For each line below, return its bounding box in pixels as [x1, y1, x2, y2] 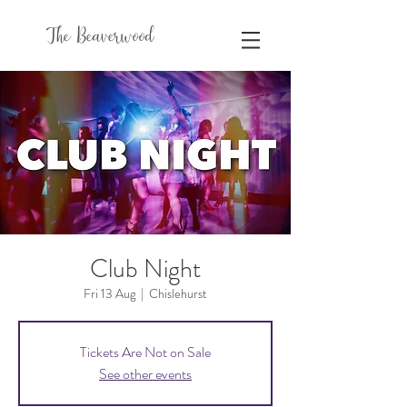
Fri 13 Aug [84, 284, 135, 303]
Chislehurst [149, 284, 207, 303]
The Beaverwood [46, 23, 154, 51]
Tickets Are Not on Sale [80, 342, 211, 362]
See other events [99, 363, 192, 384]
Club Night [90, 251, 201, 287]
